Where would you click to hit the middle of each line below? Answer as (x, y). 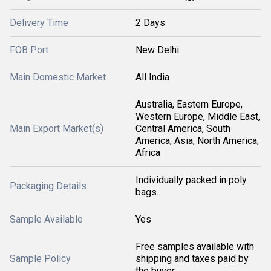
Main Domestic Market (58, 77)
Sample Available (46, 219)
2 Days (150, 23)
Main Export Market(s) (57, 129)
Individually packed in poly (191, 180)
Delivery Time (39, 23)
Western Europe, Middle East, (198, 116)
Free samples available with (195, 247)
